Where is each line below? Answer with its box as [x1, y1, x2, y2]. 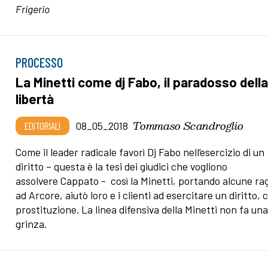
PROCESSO [16, 54, 63, 71]
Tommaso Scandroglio [133, 117, 244, 135]
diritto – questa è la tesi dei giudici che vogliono [16, 160, 228, 173]
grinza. [16, 217, 47, 231]
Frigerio [16, 2, 50, 16]
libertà [16, 90, 54, 108]
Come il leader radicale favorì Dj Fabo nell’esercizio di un [16, 145, 265, 159]
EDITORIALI [25, 119, 61, 133]
